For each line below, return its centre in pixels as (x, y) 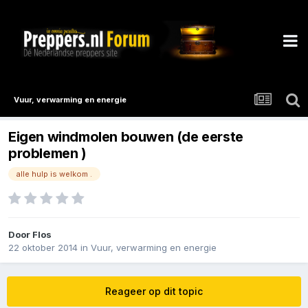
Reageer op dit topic (154, 291)
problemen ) (47, 154)
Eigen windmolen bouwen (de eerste (126, 137)
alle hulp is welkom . (54, 174)
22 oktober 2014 (43, 248)
